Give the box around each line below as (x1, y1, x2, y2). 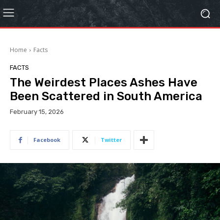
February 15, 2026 (10, 108, 64, 116)
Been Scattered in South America (10, 89, 202, 103)
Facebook (33, 136, 60, 144)
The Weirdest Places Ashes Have (10, 76, 197, 89)
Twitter (101, 136, 122, 144)
